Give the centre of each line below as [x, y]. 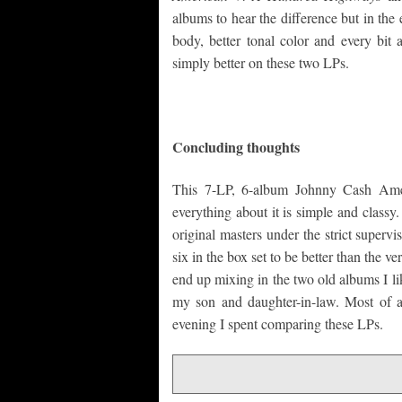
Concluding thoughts [236, 147]
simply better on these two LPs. [261, 62]
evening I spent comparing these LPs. [278, 323]
